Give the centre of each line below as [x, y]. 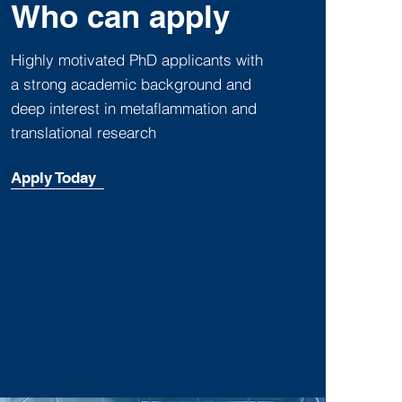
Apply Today [53, 178]
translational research [83, 132]
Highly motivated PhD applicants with [136, 60]
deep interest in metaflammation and [133, 108]
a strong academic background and [131, 84]
